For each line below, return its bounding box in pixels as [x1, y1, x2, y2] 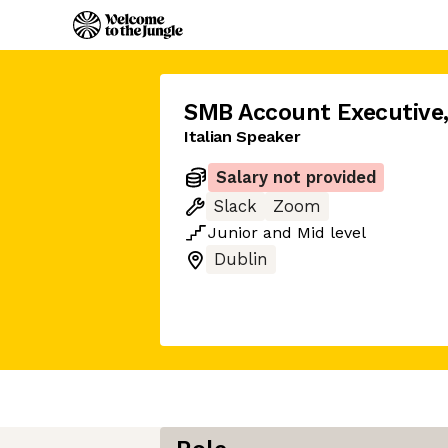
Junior [208, 223, 258, 242]
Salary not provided [216, 168, 376, 187]
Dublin [214, 250, 268, 269]
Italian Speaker [184, 127, 301, 146]
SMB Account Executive [184, 99, 444, 126]
